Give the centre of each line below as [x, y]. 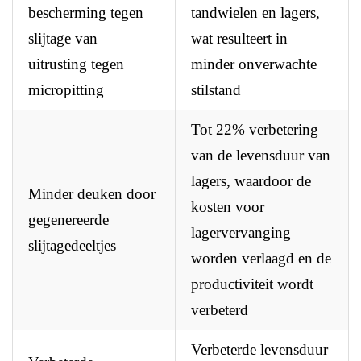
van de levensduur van [261, 156]
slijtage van [63, 39]
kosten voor [228, 207]
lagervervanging [241, 233]
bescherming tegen [86, 13]
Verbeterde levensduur [260, 350]
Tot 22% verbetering [255, 130]
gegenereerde [69, 220]
